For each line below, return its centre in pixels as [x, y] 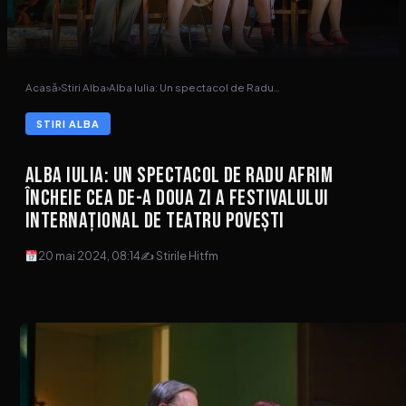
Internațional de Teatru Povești [155, 221]
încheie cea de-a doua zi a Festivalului [177, 198]
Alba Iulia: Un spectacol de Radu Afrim [179, 176]
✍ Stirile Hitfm [180, 256]
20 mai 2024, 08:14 [90, 256]
